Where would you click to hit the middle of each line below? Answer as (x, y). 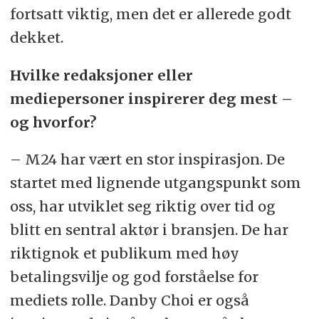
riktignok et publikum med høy (124, 253)
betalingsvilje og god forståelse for (134, 277)
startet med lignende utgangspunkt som (155, 183)
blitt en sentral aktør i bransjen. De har (149, 230)
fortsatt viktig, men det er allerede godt (150, 14)
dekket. (36, 37)
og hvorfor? (53, 122)
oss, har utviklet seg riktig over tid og (142, 206)
